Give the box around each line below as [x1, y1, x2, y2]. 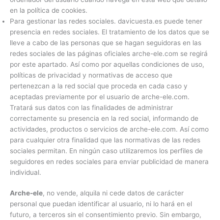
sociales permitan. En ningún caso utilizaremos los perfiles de [10, 146, 203, 155]
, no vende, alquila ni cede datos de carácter [43, 189, 184, 197]
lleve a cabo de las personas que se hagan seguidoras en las [10, 38, 201, 47]
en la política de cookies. [10, 6, 87, 14]
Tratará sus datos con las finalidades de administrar [10, 103, 173, 111]
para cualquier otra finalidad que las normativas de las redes [10, 136, 200, 144]
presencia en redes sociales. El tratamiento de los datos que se [10, 27, 209, 36]
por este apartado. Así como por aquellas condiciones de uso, [10, 60, 204, 68]
